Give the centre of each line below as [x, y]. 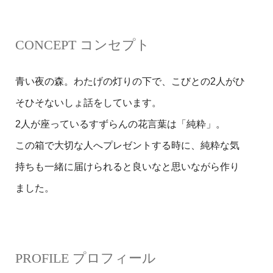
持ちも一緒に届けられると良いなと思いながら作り [127, 167]
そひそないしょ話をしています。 [90, 103]
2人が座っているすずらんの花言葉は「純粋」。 [122, 124]
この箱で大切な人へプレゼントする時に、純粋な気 [127, 146]
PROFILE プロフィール [86, 258]
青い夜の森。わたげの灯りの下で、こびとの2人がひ [130, 82]
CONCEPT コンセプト [83, 45]
